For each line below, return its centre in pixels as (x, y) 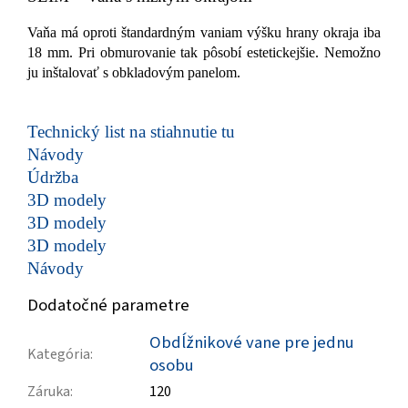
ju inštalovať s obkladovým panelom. (134, 72)
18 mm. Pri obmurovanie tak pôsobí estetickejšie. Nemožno (204, 52)
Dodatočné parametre (108, 306)
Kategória (59, 354)
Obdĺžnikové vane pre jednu (252, 342)
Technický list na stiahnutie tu (131, 131)
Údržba (53, 177)
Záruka (49, 391)
